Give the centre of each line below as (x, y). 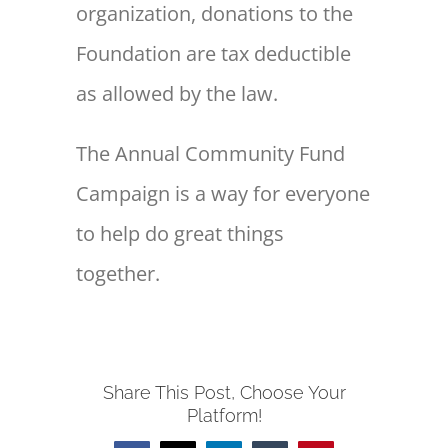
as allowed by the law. (177, 94)
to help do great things (180, 234)
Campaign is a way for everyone (223, 194)
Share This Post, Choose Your (224, 392)
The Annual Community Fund (211, 154)
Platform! (224, 415)
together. (118, 274)
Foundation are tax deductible (214, 54)
